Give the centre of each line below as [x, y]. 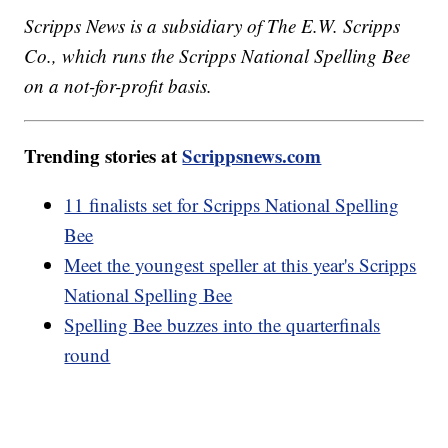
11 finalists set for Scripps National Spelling [232, 204]
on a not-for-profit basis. [118, 85]
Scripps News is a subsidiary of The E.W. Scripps [212, 25]
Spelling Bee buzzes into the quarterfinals [222, 324]
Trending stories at [103, 155]
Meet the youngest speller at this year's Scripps [240, 264]
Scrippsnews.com [252, 155]
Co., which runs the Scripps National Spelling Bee [217, 55]
